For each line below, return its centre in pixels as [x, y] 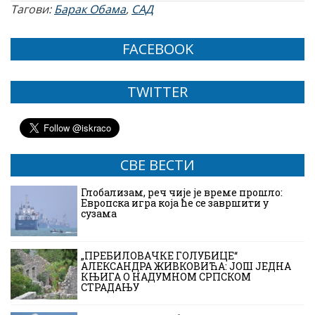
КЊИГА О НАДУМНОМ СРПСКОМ [166, 277]
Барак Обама [90, 9]
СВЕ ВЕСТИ [157, 165]
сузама [99, 214]
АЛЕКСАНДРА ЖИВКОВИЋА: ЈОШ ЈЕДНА [186, 266]
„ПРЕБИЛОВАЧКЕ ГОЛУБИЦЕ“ [159, 256]
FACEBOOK [157, 49]
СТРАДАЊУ [111, 288]
